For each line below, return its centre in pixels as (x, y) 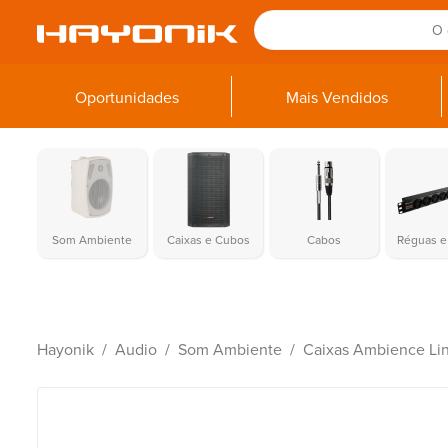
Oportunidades (126, 98)
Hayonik (65, 350)
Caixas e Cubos (208, 240)
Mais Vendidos (336, 98)
